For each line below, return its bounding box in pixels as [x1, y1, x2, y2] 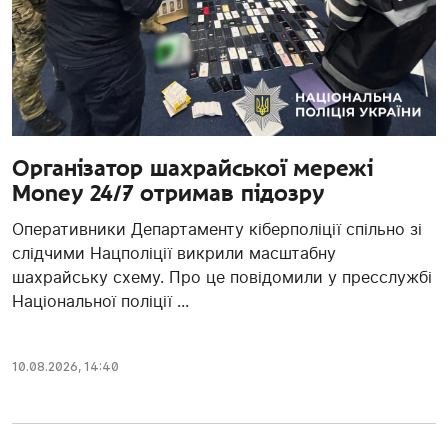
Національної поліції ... [12, 291, 189, 312]
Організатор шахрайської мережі [12, 155, 373, 182]
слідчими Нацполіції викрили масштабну [12, 243, 336, 264]
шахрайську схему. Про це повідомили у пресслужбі [12, 267, 432, 288]
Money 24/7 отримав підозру [12, 180, 324, 207]
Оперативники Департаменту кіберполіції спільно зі [12, 219, 422, 240]
